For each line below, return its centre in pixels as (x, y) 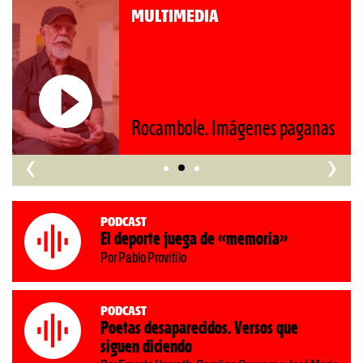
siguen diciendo (146, 348)
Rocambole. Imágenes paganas (209, 130)
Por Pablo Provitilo (143, 259)
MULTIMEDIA (151, 16)
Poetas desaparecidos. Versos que (199, 329)
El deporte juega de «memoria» (194, 240)
